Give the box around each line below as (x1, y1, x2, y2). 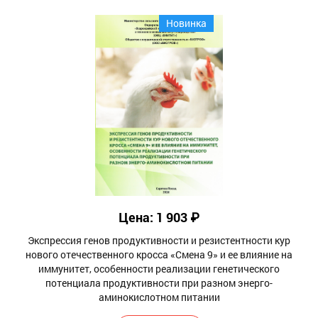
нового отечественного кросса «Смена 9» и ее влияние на (26, 247, 292, 261)
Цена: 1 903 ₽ (119, 208, 199, 226)
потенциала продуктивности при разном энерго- (45, 275, 273, 290)
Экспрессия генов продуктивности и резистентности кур (28, 233, 290, 247)
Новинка (166, 16, 207, 30)
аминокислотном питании (98, 290, 220, 304)
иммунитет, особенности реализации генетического (38, 261, 280, 275)
